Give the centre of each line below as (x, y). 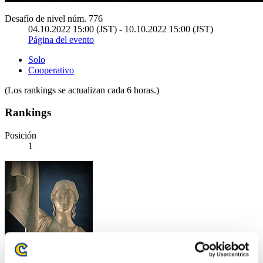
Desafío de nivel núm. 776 (54, 18)
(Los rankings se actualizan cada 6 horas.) (82, 90)
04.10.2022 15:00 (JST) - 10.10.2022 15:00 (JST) (121, 29)
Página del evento (61, 39)
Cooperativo (51, 70)
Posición (21, 136)
